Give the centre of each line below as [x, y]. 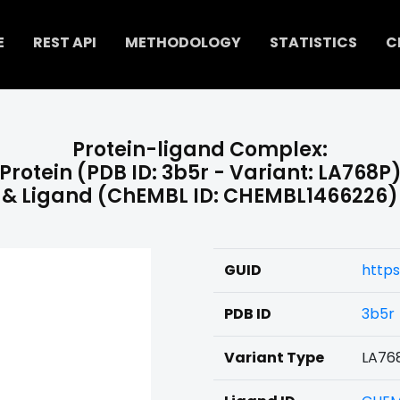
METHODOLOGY [183, 43]
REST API [64, 43]
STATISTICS [313, 43]
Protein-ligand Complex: [200, 150]
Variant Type [274, 358]
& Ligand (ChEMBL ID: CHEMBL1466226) [200, 196]
